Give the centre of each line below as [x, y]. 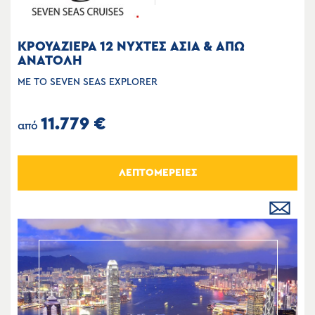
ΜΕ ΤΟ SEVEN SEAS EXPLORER [88, 83]
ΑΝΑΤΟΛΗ [50, 61]
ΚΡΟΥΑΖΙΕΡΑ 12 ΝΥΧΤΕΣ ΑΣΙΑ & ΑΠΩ [131, 47]
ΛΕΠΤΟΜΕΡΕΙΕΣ [157, 173]
